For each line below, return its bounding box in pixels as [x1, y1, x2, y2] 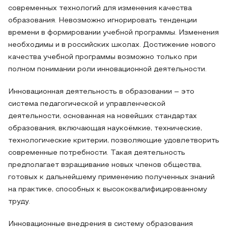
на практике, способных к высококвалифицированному [8, 186, 207, 193]
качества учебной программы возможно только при [8, 54, 197, 61]
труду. [8, 198, 30, 205]
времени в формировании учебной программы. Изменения [8, 30, 219, 36]
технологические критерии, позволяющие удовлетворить [8, 137, 219, 144]
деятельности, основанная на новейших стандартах [8, 113, 197, 120]
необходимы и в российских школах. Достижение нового [8, 42, 216, 48]
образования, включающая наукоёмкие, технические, [8, 125, 202, 132]
